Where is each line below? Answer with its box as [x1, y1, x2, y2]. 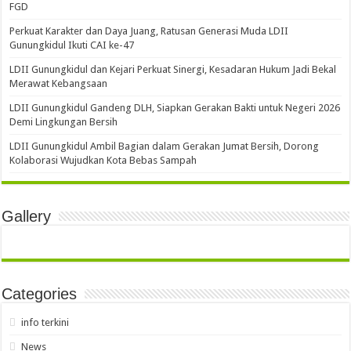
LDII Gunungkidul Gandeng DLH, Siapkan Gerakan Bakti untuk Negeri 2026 [9, 102, 341, 114]
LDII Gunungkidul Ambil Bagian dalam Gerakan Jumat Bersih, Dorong [9, 140, 320, 152]
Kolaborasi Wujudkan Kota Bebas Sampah [9, 154, 197, 166]
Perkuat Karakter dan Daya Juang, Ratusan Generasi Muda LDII [9, 25, 289, 37]
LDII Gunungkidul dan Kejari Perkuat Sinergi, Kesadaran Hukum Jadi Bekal [9, 63, 337, 75]
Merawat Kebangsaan [9, 78, 108, 89]
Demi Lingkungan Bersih [9, 116, 118, 128]
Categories [2, 285, 78, 302]
